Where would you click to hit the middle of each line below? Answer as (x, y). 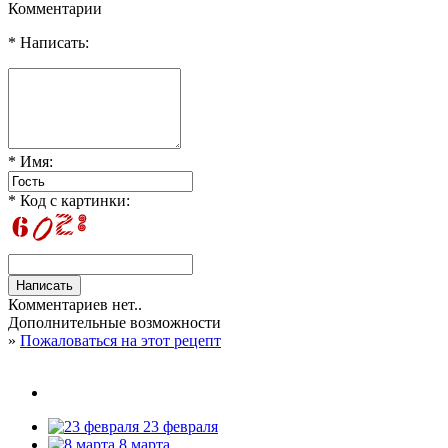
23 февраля (178, 426)
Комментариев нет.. (75, 304)
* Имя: (30, 161)
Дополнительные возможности (114, 322)
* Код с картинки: (69, 200)
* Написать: (48, 42)
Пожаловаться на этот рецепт (120, 340)
